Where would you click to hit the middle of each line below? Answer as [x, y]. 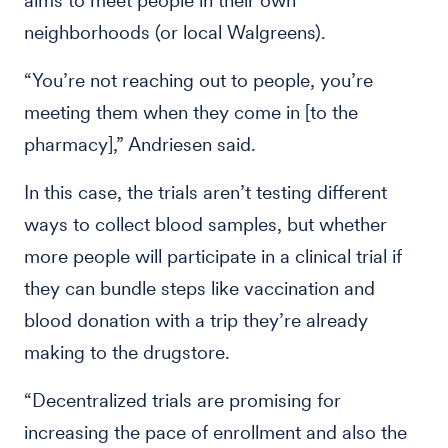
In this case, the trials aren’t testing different [205, 192]
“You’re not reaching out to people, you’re [198, 80]
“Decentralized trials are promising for [182, 400]
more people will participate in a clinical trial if [213, 256]
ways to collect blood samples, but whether [205, 224]
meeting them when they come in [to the [191, 112]
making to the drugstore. [127, 352]
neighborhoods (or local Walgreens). [175, 32]
